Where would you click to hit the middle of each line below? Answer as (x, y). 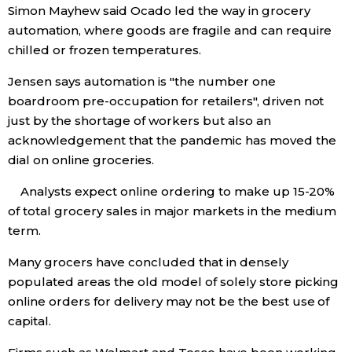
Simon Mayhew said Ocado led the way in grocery (159, 11)
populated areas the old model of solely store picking (174, 282)
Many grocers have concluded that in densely (148, 262)
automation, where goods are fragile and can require (170, 30)
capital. (29, 321)
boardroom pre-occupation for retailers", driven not (166, 101)
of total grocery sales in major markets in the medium (172, 211)
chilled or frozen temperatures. (104, 50)
